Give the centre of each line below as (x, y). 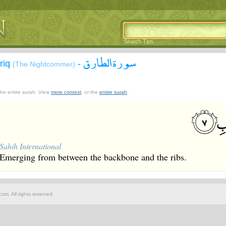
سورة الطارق (110, 62)
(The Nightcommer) (44, 64)
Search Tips (138, 41)
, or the (90, 92)
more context (66, 92)
